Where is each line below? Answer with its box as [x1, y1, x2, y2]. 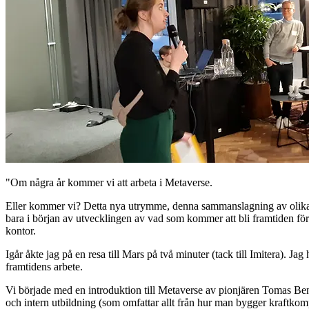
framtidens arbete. [6, 260, 83, 272]
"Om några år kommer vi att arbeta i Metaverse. [6, 176, 212, 188]
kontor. [6, 224, 36, 237]
